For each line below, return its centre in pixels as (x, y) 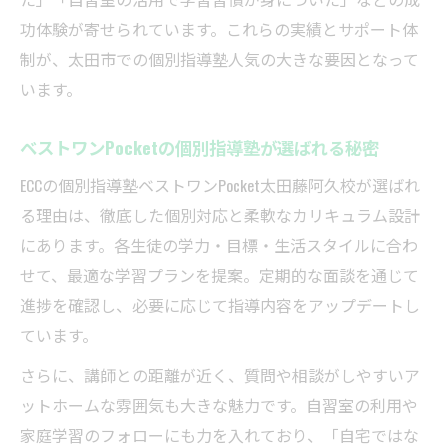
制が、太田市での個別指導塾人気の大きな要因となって (219, 59)
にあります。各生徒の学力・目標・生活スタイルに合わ (219, 245)
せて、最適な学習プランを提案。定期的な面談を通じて (219, 275)
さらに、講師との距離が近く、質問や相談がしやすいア (220, 375)
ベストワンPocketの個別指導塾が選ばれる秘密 (199, 147)
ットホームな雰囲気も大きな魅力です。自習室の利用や (219, 405)
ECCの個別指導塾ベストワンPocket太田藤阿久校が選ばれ (220, 185)
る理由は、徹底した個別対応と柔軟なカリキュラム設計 (220, 215)
